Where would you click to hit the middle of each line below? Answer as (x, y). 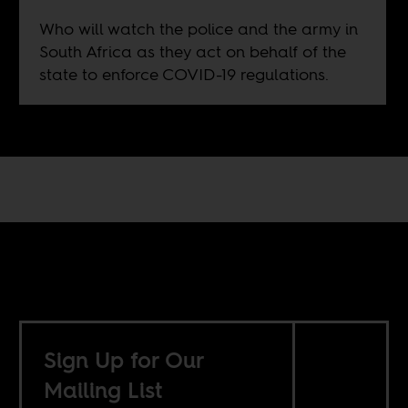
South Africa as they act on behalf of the (192, 51)
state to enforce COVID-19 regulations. (184, 74)
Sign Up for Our (125, 360)
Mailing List (103, 390)
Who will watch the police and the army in (198, 28)
